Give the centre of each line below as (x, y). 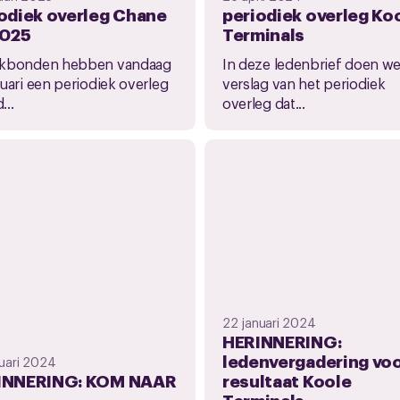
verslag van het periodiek (304, 83)
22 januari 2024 (269, 322)
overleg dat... (263, 103)
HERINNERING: (282, 340)
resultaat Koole (287, 379)
